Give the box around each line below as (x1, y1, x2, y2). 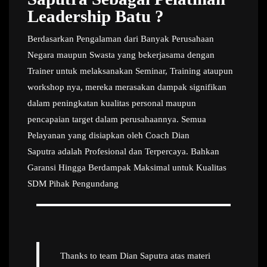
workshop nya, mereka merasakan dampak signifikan (27, 82, 226, 92)
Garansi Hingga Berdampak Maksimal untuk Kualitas (27, 163, 226, 172)
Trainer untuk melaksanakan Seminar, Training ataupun (27, 66, 233, 76)
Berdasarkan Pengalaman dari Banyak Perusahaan (27, 34, 214, 44)
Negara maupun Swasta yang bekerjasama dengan (27, 50, 215, 60)
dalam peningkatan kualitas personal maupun (27, 98, 196, 108)
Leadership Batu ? (27, 7, 164, 26)
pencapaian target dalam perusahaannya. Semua (27, 114, 206, 124)
